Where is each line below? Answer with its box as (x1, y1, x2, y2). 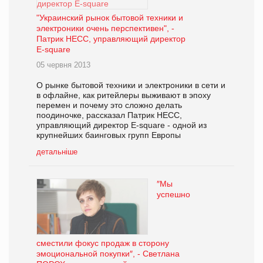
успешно (157, 189, 190, 199)
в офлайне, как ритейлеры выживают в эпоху (36, 90, 211, 100)
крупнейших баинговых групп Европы (36, 130, 181, 140)
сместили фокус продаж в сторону (36, 238, 169, 248)
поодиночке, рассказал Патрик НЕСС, (36, 110, 182, 120)
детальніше (36, 147, 77, 156)
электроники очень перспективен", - (36, 23, 174, 33)
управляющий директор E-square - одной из (36, 120, 207, 130)
